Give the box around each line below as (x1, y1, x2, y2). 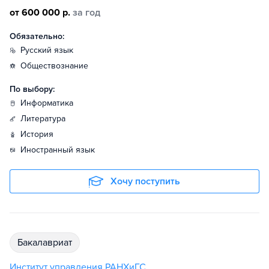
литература (26, 113, 65, 124)
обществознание (27, 61, 88, 71)
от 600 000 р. (10, 7, 70, 19)
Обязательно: (10, 31, 64, 41)
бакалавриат (23, 237, 72, 249)
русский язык (25, 45, 73, 55)
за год (73, 7, 100, 19)
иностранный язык (26, 145, 95, 155)
